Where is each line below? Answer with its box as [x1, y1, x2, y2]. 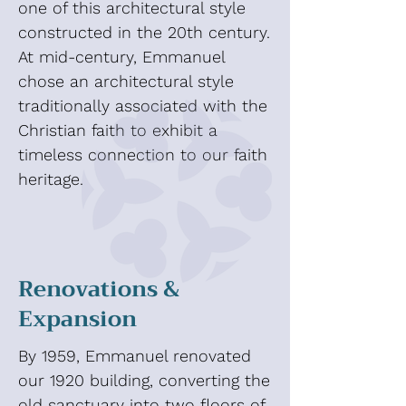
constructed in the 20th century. [18, 23, 270, 42]
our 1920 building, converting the [18, 371, 270, 390]
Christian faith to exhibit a [18, 121, 217, 140]
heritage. [18, 169, 83, 188]
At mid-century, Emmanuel [18, 47, 225, 66]
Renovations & [18, 270, 179, 308]
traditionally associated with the [18, 96, 267, 115]
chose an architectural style [18, 72, 234, 91]
